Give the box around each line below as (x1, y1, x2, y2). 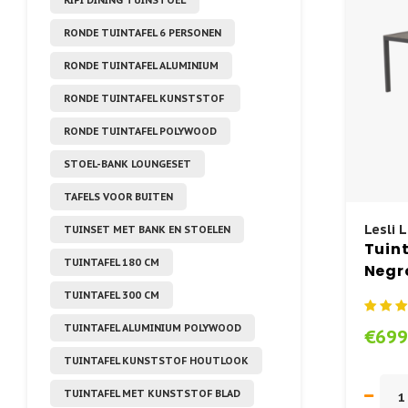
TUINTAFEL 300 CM (64, 288, 159, 301)
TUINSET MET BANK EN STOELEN (64, 222, 230, 236)
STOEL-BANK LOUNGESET (64, 157, 191, 170)
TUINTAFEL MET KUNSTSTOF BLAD (64, 386, 240, 400)
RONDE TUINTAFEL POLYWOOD (64, 124, 217, 138)
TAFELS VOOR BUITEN (64, 189, 173, 203)
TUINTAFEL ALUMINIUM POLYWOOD (64, 321, 241, 334)
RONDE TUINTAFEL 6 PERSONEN (64, 25, 221, 39)
